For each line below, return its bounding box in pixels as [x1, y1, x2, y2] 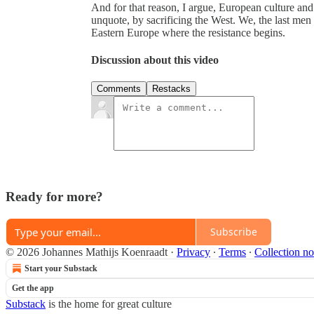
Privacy [177, 245, 210, 258]
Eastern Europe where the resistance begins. [91, 26, 285, 39]
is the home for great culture [46, 297, 172, 310]
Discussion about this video [91, 54, 219, 67]
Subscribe [210, 225, 257, 239]
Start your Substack [25, 263, 97, 273]
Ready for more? [6, 189, 103, 205]
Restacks [152, 83, 191, 95]
